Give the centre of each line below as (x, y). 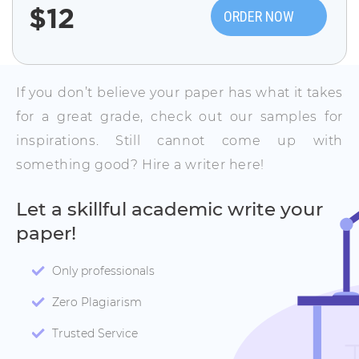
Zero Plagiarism (97, 303)
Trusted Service (95, 334)
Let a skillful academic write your (169, 210)
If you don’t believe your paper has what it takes (179, 93)
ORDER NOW (259, 17)
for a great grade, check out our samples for (179, 117)
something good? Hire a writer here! (140, 165)
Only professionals (103, 271)
